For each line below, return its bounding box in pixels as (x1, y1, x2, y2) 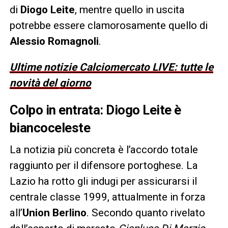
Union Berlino (22, 206, 87, 219)
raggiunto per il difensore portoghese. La (9, 159, 198, 172)
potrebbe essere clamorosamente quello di (9, 19, 208, 32)
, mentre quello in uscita (74, 3, 185, 16)
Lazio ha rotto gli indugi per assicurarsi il (9, 175, 197, 187)
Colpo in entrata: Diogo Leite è (9, 102, 181, 118)
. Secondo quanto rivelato (86, 206, 205, 219)
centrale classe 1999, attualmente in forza (9, 190, 206, 203)
